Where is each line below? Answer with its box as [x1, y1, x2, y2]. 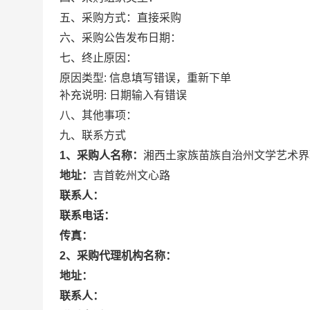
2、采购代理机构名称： [60, 250, 176, 262]
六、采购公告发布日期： [60, 32, 181, 44]
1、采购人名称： [60, 149, 143, 161]
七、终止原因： [60, 52, 137, 64]
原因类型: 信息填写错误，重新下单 [60, 72, 231, 84]
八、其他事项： [60, 109, 137, 121]
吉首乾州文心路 [93, 170, 170, 181]
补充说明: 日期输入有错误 [60, 89, 187, 101]
